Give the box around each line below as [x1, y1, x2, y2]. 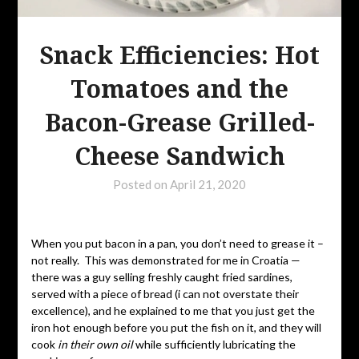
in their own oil [57, 337, 133, 351]
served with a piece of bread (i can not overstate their [30, 286, 299, 301]
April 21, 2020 [170, 176, 246, 192]
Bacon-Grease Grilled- [44, 105, 315, 139]
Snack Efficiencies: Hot [39, 38, 320, 71]
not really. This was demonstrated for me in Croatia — [30, 252, 301, 267]
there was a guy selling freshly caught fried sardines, [30, 269, 292, 284]
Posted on [113, 176, 170, 192]
